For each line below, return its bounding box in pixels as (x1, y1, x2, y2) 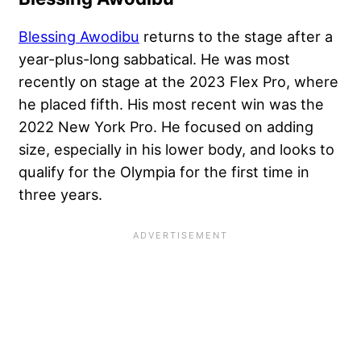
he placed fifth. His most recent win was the (19, 95, 324, 114)
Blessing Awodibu (19, 27, 139, 46)
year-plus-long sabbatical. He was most (19, 50, 290, 68)
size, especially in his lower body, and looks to (19, 140, 334, 159)
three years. (19, 185, 102, 204)
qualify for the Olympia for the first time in (19, 163, 309, 181)
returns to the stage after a (139, 27, 333, 46)
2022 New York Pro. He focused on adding (19, 118, 313, 136)
